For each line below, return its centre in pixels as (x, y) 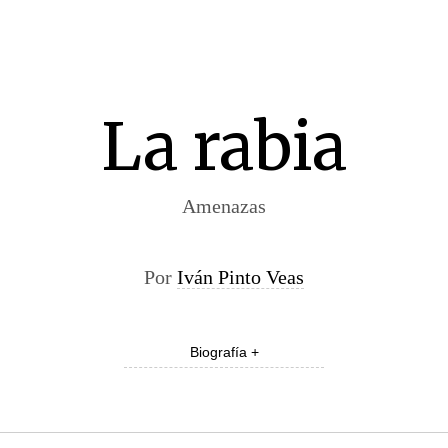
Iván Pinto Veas (240, 277)
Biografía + (224, 352)
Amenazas (224, 206)
